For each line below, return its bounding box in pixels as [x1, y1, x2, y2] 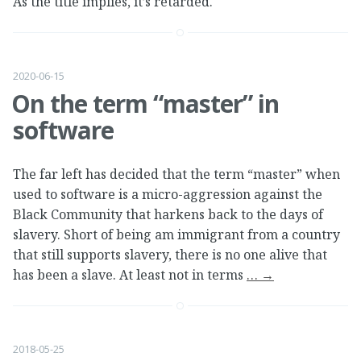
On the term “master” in [11, 87, 279, 121]
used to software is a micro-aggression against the [13, 185, 322, 203]
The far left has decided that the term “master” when [13, 164, 340, 183]
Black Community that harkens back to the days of [13, 205, 323, 223]
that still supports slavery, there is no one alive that [13, 245, 327, 263]
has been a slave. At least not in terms [13, 265, 247, 284]
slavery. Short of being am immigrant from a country [13, 225, 340, 243]
